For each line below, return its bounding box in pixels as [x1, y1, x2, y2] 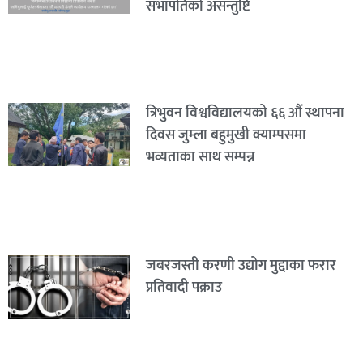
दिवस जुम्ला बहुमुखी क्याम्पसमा [145, 122, 306, 147]
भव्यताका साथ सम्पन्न [145, 144, 255, 169]
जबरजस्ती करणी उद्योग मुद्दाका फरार [145, 254, 336, 279]
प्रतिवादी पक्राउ [145, 275, 222, 301]
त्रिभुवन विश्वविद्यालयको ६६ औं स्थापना [145, 100, 344, 126]
